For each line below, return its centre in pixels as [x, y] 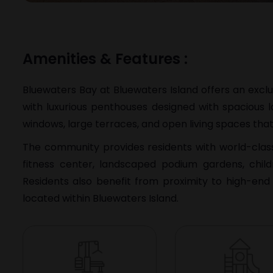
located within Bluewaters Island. [101, 198]
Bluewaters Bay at [68, 90]
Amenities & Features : [105, 59]
